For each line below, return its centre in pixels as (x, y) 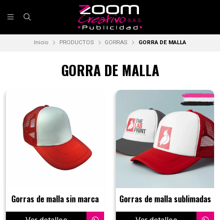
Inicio (41, 42)
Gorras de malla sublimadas (165, 199)
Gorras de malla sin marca (55, 199)
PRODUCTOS (76, 42)
